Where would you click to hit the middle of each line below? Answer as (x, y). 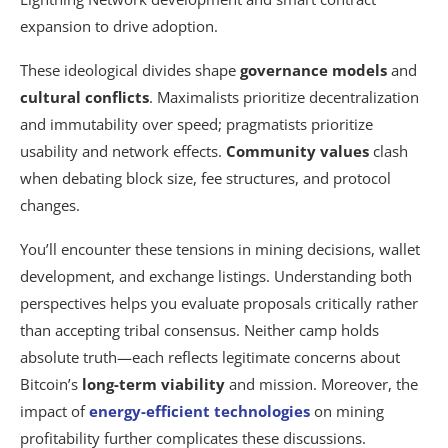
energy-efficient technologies (199, 411)
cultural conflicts (84, 97)
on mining (347, 411)
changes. (50, 205)
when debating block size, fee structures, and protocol (205, 178)
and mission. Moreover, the (321, 384)
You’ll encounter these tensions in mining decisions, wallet (220, 249)
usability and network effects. (123, 151)
